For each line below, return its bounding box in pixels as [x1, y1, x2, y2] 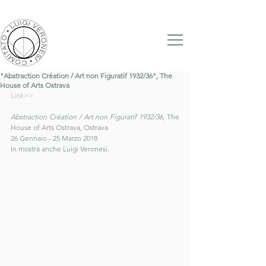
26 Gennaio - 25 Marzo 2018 [11, 134, 97, 142]
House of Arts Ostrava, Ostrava [11, 123, 108, 132]
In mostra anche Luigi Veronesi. [11, 144, 111, 153]
